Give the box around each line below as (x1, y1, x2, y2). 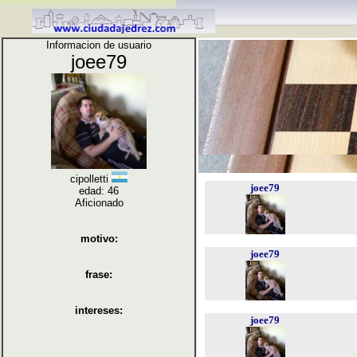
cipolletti (70, 173, 112, 185)
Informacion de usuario (46, 39, 151, 51)
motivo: (80, 233, 118, 245)
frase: (85, 269, 112, 280)
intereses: (75, 304, 123, 316)
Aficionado (74, 197, 124, 209)
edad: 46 (79, 185, 119, 197)
